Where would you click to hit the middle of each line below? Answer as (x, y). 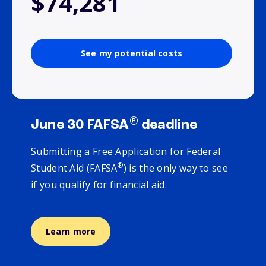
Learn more (71, 232)
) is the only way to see (175, 168)
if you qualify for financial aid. (102, 185)
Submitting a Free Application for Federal (126, 152)
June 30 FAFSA (80, 126)
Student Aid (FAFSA (74, 168)
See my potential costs (132, 53)
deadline (168, 126)
